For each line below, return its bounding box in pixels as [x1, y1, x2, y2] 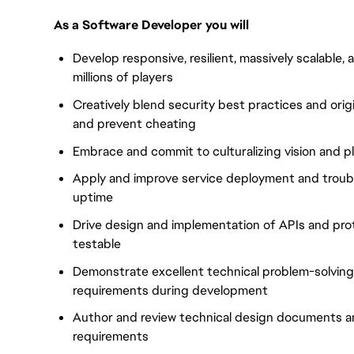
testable [73, 235, 121, 252]
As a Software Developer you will [54, 16, 249, 33]
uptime [73, 189, 113, 206]
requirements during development [73, 281, 268, 299]
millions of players [73, 69, 173, 86]
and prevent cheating [73, 115, 196, 132]
